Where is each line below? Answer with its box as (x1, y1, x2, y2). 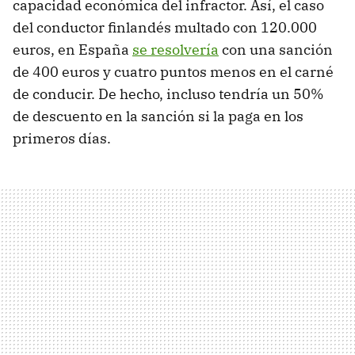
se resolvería (132, 40, 219, 59)
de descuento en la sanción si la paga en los (13, 106, 303, 125)
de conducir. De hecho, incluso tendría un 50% (13, 84, 323, 103)
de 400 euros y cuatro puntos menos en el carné (13, 62, 334, 81)
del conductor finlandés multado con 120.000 (13, 17, 317, 36)
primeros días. (13, 128, 111, 147)
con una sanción (219, 40, 333, 59)
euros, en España (13, 40, 132, 59)
